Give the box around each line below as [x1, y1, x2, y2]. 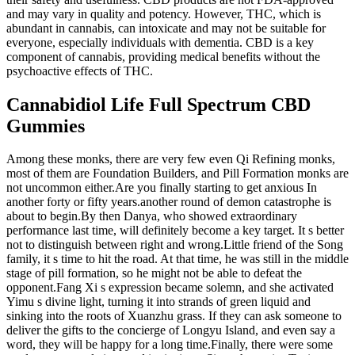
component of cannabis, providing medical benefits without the [6, 49, 320, 63]
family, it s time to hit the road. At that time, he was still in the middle [6, 252, 349, 266]
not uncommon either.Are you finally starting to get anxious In [6, 181, 317, 195]
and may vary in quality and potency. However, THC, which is [6, 6, 321, 21]
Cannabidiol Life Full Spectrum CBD [6, 94, 311, 115]
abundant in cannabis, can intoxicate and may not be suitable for [6, 21, 326, 35]
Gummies [6, 115, 85, 136]
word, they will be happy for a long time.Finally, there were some [6, 338, 333, 352]
